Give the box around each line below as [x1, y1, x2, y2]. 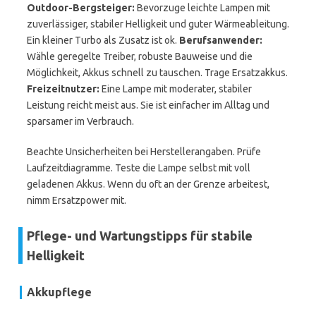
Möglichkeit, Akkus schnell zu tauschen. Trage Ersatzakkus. [27, 67, 288, 78]
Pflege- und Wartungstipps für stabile [27, 229, 253, 243]
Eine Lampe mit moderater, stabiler [99, 83, 252, 95]
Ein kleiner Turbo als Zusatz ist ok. [27, 35, 179, 46]
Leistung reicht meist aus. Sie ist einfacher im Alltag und [27, 99, 269, 111]
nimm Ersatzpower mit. [27, 195, 126, 206]
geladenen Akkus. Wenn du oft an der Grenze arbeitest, [27, 178, 269, 190]
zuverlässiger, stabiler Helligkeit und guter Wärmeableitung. [27, 18, 289, 30]
